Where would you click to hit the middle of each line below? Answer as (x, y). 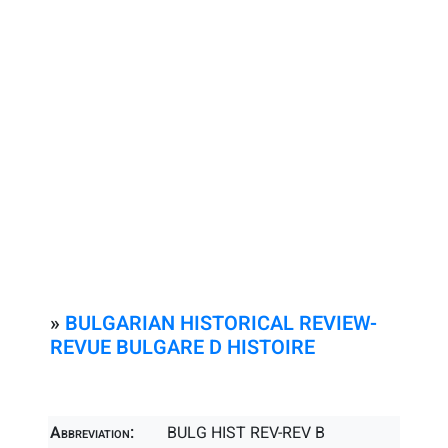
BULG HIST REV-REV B (246, 433)
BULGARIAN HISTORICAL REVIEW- (221, 323)
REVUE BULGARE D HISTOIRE (182, 347)
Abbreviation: (92, 433)
